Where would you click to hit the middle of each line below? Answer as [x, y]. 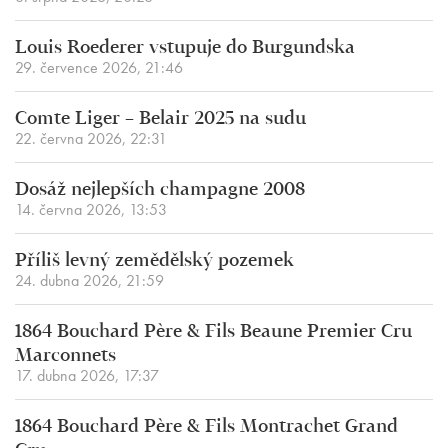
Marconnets [65, 356]
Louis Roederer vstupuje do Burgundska [185, 48]
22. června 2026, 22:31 [91, 138]
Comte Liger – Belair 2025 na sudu [160, 119]
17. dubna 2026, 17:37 [87, 375]
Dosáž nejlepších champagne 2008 [160, 190]
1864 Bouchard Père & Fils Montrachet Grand [206, 427]
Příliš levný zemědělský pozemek [154, 261]
